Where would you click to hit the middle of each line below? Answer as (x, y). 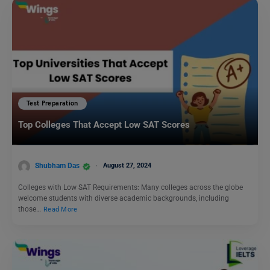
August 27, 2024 (127, 166)
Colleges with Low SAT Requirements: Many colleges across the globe (130, 188)
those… (30, 209)
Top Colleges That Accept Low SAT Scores (105, 125)
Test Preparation (52, 104)
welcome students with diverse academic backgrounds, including (124, 199)
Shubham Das (57, 166)
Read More (61, 210)
